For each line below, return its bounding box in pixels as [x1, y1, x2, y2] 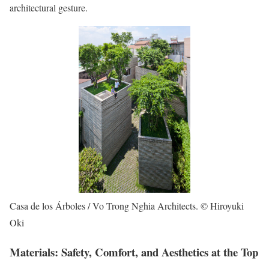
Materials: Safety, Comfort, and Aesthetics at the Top [10, 243, 258, 260]
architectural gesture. [10, 1, 88, 14]
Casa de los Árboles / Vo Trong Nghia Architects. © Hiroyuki [10, 199, 244, 212]
